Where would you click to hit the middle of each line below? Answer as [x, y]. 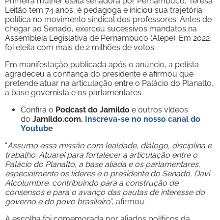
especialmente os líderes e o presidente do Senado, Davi [107, 173]
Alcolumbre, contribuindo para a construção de [92, 183]
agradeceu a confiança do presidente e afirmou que [99, 74]
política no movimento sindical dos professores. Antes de [108, 19]
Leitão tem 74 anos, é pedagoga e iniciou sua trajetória [104, 10]
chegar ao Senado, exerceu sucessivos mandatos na [101, 28]
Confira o [38, 110]
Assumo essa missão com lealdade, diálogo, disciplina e [110, 145]
